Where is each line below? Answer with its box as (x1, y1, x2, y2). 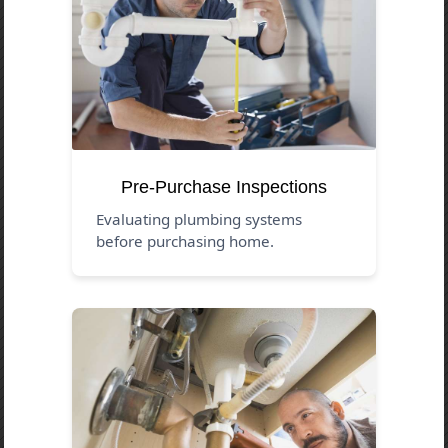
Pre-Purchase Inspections (121, 176, 327, 197)
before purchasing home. (96, 230, 275, 251)
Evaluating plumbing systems (96, 208, 303, 229)
